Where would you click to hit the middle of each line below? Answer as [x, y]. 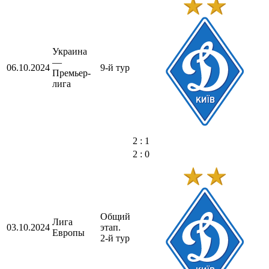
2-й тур [115, 238]
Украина [70, 51]
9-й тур [115, 67]
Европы [68, 232]
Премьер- [71, 73]
